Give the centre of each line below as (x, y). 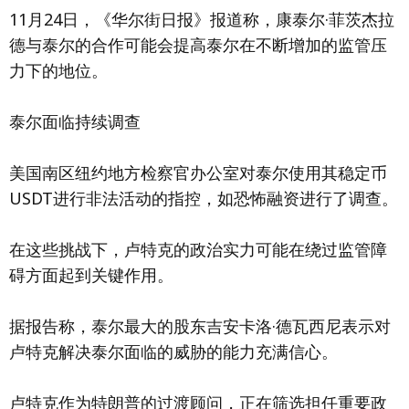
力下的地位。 (58, 70)
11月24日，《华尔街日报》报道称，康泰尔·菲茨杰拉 (202, 19)
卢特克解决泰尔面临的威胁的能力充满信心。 (173, 351)
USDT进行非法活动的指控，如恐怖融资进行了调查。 (204, 198)
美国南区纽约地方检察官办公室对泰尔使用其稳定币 (198, 173)
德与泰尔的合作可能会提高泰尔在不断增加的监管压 (198, 45)
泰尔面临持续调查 (75, 121)
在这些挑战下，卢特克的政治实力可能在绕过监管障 (198, 249)
